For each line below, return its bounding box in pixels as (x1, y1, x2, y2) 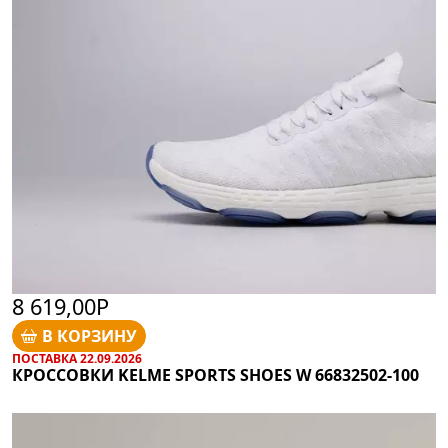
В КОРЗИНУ (42, 324, 138, 347)
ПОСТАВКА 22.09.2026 (12, 349, 142, 367)
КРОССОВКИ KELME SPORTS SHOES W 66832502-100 (12, 363, 419, 386)
